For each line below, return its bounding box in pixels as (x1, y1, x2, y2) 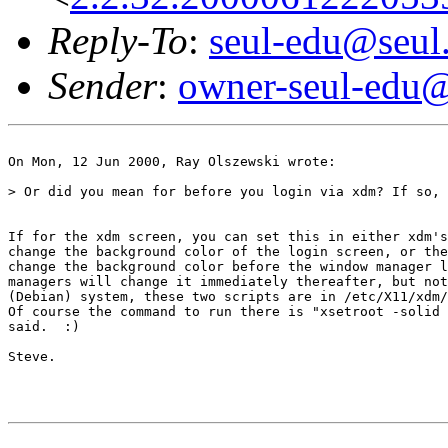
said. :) (8, 318, 80, 334)
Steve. (8, 348, 56, 364)
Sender (48, 63, 157, 107)
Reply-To (48, 18, 188, 62)
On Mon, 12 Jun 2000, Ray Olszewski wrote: (8, 153, 336, 169)
